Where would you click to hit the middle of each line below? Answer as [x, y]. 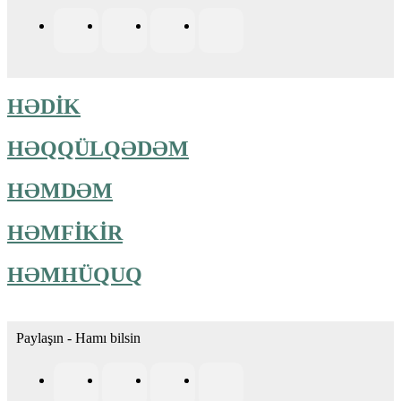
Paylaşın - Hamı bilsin [78, 338]
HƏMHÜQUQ [75, 275]
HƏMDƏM [60, 191]
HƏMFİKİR [65, 233]
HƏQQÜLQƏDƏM [98, 149]
